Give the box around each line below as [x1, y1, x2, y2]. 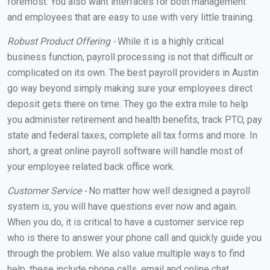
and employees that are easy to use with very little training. [7, 11, 254, 23]
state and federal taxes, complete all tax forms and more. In [7, 129, 257, 141]
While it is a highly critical [115, 35, 224, 47]
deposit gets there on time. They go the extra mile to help [7, 98, 248, 110]
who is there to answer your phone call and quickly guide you [7, 231, 262, 243]
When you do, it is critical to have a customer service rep [7, 216, 244, 228]
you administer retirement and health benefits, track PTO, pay [7, 113, 262, 125]
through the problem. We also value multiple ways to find [7, 247, 245, 259]
